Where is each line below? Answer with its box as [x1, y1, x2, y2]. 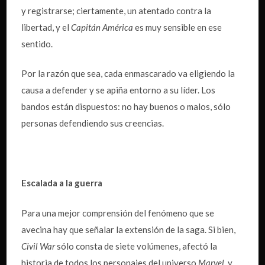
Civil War [21, 240, 56, 251]
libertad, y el [21, 21, 72, 33]
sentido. [21, 38, 53, 49]
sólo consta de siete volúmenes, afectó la [55, 240, 218, 251]
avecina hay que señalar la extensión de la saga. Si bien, [21, 224, 236, 235]
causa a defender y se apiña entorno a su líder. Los [21, 85, 216, 96]
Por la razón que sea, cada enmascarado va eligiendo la [21, 68, 235, 79]
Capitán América [71, 21, 134, 33]
